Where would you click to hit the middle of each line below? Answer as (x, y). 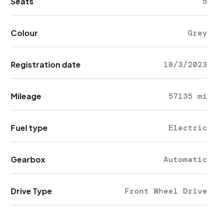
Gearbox (28, 159)
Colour (25, 33)
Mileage (26, 96)
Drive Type (32, 191)
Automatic (185, 159)
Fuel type (29, 128)
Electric (188, 128)
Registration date (46, 64)
